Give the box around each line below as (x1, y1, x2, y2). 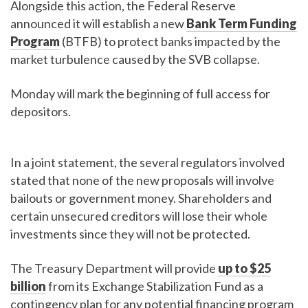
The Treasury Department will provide (10, 261, 218, 276)
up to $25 (218, 261, 271, 276)
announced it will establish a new (10, 16, 186, 32)
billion (10, 278, 46, 294)
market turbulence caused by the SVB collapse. (10, 52, 260, 67)
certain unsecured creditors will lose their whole (10, 208, 267, 224)
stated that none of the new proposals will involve (10, 173, 274, 188)
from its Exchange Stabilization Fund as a (46, 278, 263, 294)
